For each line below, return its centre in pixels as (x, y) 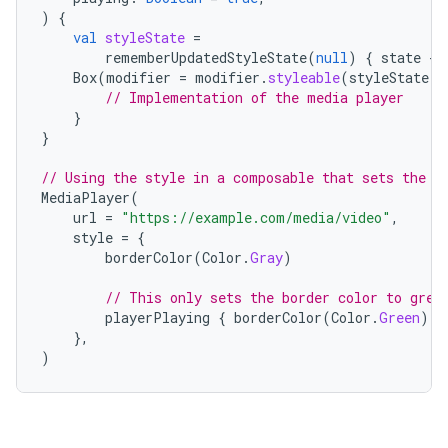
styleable (304, 77)
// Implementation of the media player (254, 97)
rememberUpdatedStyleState (206, 57)
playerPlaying (157, 317)
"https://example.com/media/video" (256, 217)
